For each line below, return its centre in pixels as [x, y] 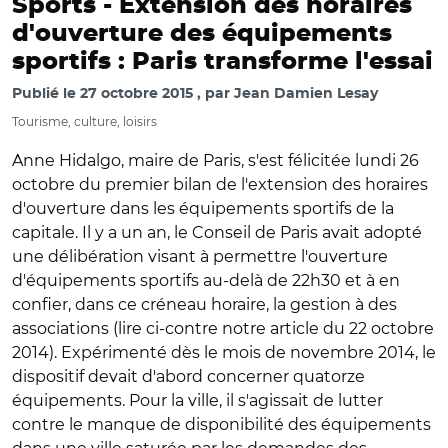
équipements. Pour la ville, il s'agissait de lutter [197, 400]
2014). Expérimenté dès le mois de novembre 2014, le [224, 352]
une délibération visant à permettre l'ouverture [200, 256]
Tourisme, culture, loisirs [84, 121]
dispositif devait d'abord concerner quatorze [188, 376]
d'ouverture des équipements [202, 34]
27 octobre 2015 [136, 94]
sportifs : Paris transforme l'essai [222, 62]
